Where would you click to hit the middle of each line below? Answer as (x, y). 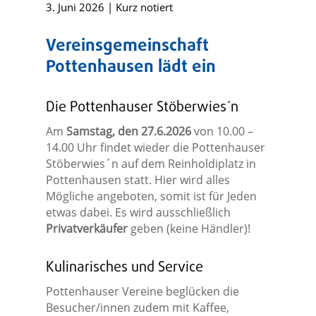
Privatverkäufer (86, 229)
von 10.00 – (222, 132)
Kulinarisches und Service (124, 268)
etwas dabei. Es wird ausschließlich (138, 213)
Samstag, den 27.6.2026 (128, 132)
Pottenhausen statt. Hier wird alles (138, 180)
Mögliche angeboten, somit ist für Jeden (151, 196)
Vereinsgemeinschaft (127, 47)
